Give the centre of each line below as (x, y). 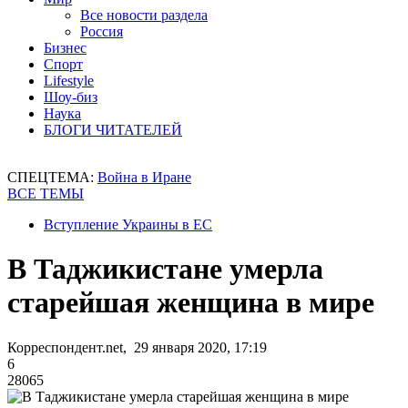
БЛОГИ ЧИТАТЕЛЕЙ (113, 130)
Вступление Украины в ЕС (128, 224)
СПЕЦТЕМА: (52, 177)
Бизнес (65, 48)
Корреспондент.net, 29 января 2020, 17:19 (137, 347)
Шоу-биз (71, 97)
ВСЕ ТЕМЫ (46, 194)
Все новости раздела (144, 15)
